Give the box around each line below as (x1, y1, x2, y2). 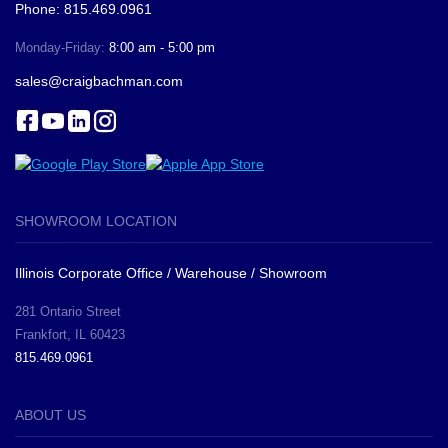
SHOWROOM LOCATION (15, 213, 177, 230)
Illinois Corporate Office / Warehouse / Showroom (15, 265, 327, 282)
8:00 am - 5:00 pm (109, 39, 215, 55)
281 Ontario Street (15, 304, 121, 320)
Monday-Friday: (15, 39, 109, 55)
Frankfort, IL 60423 (15, 327, 125, 343)
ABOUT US (15, 407, 86, 424)
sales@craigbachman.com (15, 72, 183, 89)
